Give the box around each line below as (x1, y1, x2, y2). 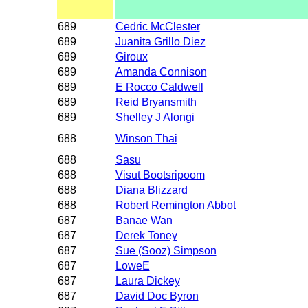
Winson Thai (115, 132, 177, 144)
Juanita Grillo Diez (115, 35, 206, 47)
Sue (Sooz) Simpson (115, 244, 217, 256)
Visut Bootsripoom (115, 168, 205, 181)
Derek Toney (115, 229, 177, 241)
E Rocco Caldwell (115, 80, 203, 93)
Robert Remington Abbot (115, 199, 236, 211)
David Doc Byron (115, 289, 199, 302)
